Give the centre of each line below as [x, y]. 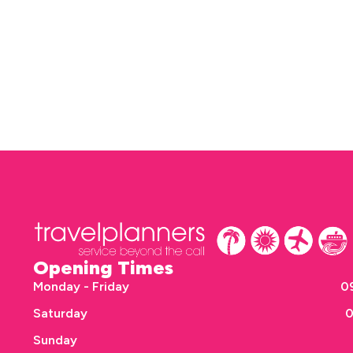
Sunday [55, 340]
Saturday [60, 313]
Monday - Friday [81, 286]
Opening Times [103, 267]
